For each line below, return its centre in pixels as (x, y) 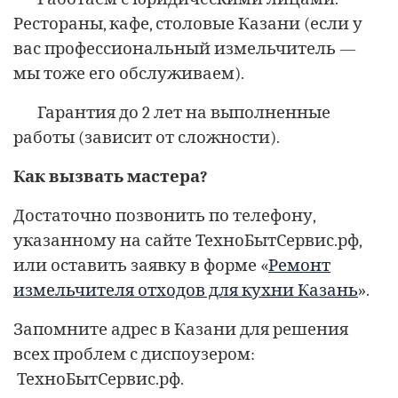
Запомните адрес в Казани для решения (181, 329)
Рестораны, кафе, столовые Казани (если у (188, 24)
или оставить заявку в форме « (141, 265)
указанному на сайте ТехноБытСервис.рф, (187, 240)
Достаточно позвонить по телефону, (164, 215)
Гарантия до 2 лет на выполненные (184, 112)
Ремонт (299, 265)
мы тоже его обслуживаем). (129, 73)
